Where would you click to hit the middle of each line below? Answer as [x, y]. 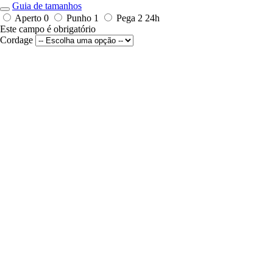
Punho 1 [84, 18]
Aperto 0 [33, 18]
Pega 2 [131, 18]
